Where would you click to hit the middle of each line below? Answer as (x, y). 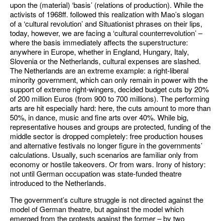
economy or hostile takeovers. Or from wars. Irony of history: (108, 164)
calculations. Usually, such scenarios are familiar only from (104, 155)
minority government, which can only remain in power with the (109, 80)
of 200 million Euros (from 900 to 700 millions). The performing (110, 98)
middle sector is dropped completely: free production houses (107, 136)
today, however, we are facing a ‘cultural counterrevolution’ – (106, 33)
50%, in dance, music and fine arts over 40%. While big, (99, 117)
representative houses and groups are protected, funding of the (110, 127)
